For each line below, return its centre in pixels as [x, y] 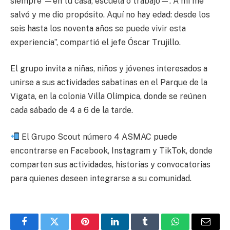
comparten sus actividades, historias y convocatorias [110, 164]
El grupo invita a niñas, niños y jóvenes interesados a [109, 69]
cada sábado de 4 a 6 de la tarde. [72, 110]
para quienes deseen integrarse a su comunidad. [101, 178]
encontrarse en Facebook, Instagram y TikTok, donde [111, 150]
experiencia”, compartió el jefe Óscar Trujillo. [95, 42]
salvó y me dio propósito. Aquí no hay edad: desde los [110, 14]
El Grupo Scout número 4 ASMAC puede [99, 137]
